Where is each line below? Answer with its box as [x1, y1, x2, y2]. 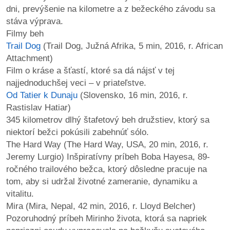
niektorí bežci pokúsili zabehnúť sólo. [6, 127, 149, 137]
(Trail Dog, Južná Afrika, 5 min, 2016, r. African [41, 41, 223, 51]
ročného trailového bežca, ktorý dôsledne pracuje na [6, 164, 207, 174]
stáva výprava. [6, 16, 63, 26]
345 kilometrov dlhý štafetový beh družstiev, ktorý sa [6, 114, 209, 125]
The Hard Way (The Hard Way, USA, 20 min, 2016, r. [6, 139, 208, 149]
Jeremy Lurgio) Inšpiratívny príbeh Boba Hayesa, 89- [6, 151, 210, 162]
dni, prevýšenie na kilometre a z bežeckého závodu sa [6, 4, 215, 14]
